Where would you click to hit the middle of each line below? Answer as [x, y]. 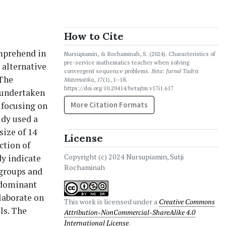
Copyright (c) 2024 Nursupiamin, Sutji [124, 157]
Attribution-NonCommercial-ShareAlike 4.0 [130, 212]
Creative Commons [187, 202]
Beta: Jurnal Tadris [175, 71]
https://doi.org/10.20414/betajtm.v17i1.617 [119, 88]
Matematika [79, 79]
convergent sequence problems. [108, 71]
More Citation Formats [109, 105]
